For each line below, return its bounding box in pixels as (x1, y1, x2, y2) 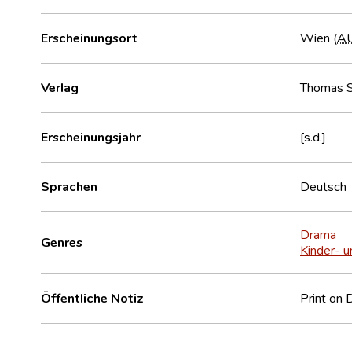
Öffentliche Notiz (41, 289, 144, 306)
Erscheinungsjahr (41, 128, 141, 145)
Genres (41, 233, 82, 250)
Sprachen (41, 178, 97, 194)
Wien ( (300, 29, 337, 46)
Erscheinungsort (41, 29, 137, 46)
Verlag (41, 79, 79, 95)
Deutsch (300, 178, 346, 194)
